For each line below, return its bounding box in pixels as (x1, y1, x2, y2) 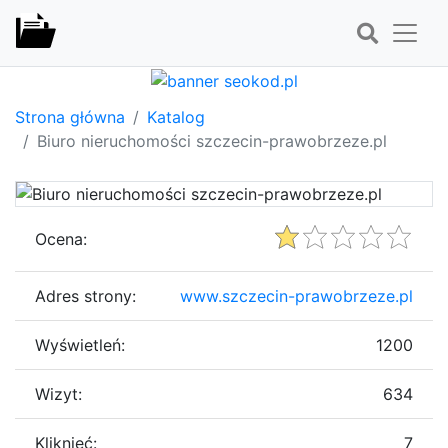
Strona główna (15, 106, 125, 127)
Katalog (147, 106, 205, 127)
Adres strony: (35, 285, 136, 306)
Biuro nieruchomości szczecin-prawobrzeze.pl (37, 130, 387, 151)
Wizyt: (35, 383, 82, 404)
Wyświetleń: (35, 334, 125, 355)
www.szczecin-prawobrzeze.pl (180, 285, 413, 306)
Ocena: (35, 228, 87, 249)
